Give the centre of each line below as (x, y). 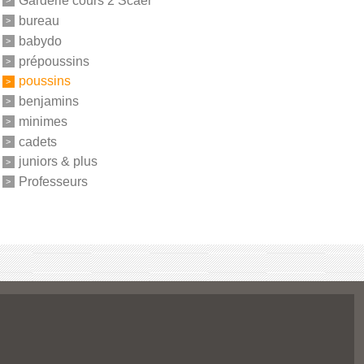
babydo (40, 41)
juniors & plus (58, 162)
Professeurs (53, 181)
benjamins (48, 101)
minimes (43, 121)
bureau (39, 20)
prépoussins (54, 61)
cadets (37, 141)
